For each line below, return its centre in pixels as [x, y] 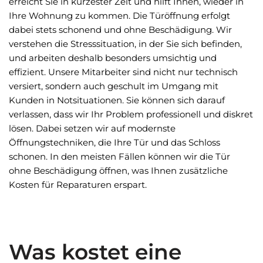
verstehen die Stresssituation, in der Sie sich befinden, [125, 44]
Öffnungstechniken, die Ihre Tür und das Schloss [114, 142]
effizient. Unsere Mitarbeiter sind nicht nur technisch [123, 72]
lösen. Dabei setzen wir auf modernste [92, 128]
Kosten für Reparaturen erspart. [78, 185]
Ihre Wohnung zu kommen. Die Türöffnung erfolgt [119, 16]
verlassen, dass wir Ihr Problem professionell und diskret [131, 114]
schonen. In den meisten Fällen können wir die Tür [119, 156]
